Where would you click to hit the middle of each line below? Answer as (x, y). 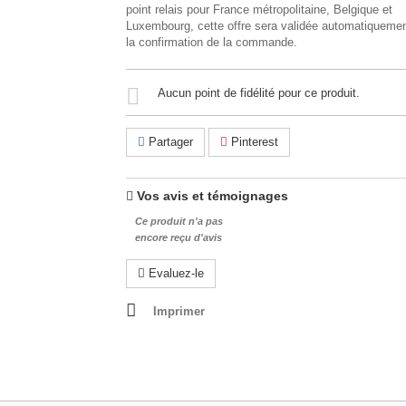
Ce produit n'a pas (179, 221)
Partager (169, 142)
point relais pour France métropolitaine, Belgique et (259, 10)
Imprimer (179, 311)
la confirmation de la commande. (212, 42)
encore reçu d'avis (179, 237)
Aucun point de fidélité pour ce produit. (259, 93)
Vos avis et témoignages (213, 196)
